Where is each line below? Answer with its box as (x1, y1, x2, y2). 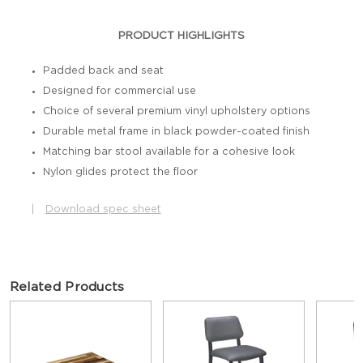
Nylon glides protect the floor (42, 166, 198, 177)
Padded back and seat (42, 65, 164, 76)
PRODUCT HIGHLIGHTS (118, 30, 246, 42)
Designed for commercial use (42, 85, 196, 96)
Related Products (9, 280, 125, 293)
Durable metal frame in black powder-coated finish (42, 126, 310, 137)
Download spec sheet (45, 204, 161, 215)
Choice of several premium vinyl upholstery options (42, 105, 310, 117)
